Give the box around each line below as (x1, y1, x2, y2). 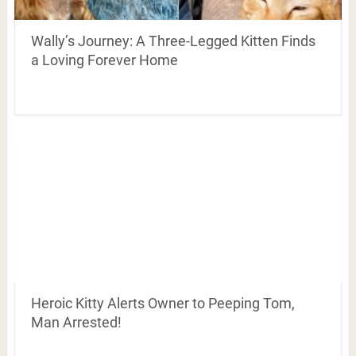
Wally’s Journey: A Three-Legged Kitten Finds (30, 33, 315, 49)
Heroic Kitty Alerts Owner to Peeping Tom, (30, 295, 295, 311)
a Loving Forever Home (30, 52, 178, 68)
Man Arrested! (30, 314, 122, 331)
